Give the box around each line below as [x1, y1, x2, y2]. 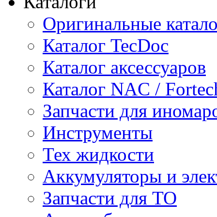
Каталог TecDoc [43, 35, 169, 56]
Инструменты [43, 122, 153, 143]
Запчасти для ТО [43, 187, 177, 208]
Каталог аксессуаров [43, 57, 206, 77]
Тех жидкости [43, 144, 154, 165]
